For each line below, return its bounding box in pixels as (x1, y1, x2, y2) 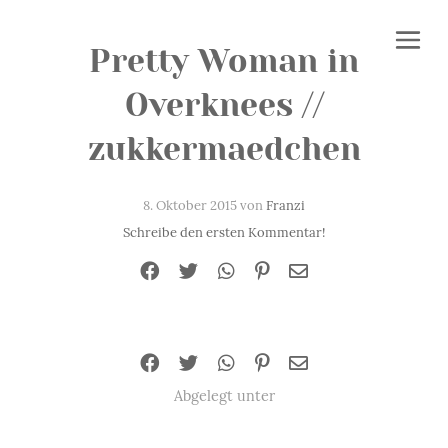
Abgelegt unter (173, 387, 275, 405)
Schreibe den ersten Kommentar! (123, 223, 325, 241)
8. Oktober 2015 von (143, 197, 266, 214)
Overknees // (124, 87, 324, 124)
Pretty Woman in (89, 43, 359, 80)
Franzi (266, 197, 305, 214)
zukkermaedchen (87, 131, 361, 168)
